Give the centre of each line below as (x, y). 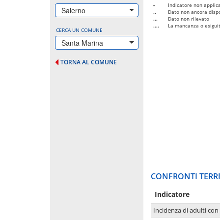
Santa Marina (82, 42)
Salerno (73, 10)
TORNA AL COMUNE (89, 62)
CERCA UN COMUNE (79, 30)
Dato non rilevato (189, 18)
